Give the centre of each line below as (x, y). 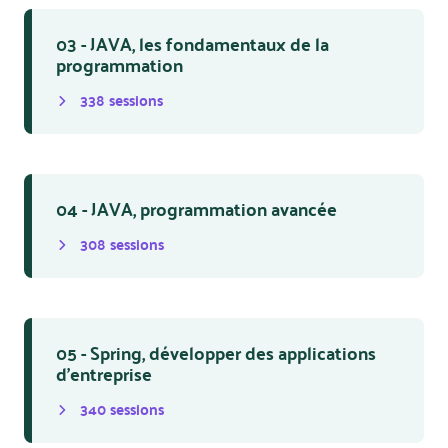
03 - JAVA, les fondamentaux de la (192, 43)
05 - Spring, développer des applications (216, 352)
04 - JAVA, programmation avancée (196, 208)
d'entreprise (104, 373)
